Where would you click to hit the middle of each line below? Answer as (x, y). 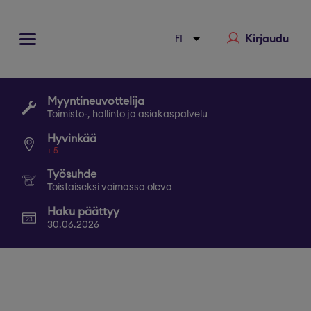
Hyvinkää (72, 139)
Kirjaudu (267, 39)
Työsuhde (72, 174)
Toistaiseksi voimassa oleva (110, 187)
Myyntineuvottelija (96, 101)
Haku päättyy (83, 212)
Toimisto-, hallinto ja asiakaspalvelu (127, 115)
